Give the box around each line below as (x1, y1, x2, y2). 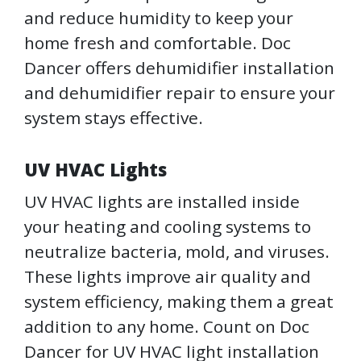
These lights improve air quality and (24, 265, 311, 288)
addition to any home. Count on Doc (24, 315, 309, 338)
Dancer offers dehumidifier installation (24, 56, 334, 80)
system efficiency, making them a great (24, 290, 334, 313)
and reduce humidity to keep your (24, 6, 293, 30)
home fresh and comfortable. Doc (24, 31, 291, 55)
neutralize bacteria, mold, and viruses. (24, 240, 330, 263)
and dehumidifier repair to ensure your (24, 81, 335, 105)
